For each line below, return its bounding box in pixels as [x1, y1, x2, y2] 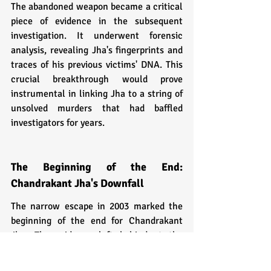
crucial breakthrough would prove [11, 73, 183, 85]
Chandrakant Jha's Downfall [11, 176, 144, 190]
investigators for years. [11, 116, 105, 129]
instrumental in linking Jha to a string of [11, 87, 183, 100]
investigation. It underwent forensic [11, 29, 183, 42]
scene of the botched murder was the [11, 243, 183, 256]
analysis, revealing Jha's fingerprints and [11, 44, 183, 56]
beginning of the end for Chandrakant [11, 214, 183, 227]
